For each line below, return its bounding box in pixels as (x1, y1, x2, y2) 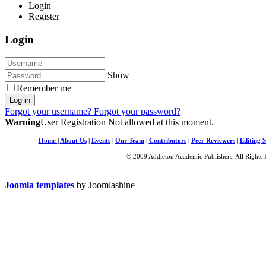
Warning (5, 117, 40, 128)
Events (91, 137, 110, 144)
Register (28, 11, 59, 21)
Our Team (115, 137, 144, 144)
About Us (59, 137, 87, 144)
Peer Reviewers (191, 137, 235, 144)
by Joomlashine (74, 180, 135, 191)
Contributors (148, 137, 186, 144)
